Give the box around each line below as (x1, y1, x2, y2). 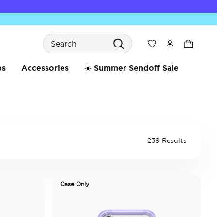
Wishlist (156, 39, 181, 47)
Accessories (21, 63, 69, 72)
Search (42, 30, 68, 39)
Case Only (60, 181, 89, 187)
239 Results (147, 137, 186, 144)
